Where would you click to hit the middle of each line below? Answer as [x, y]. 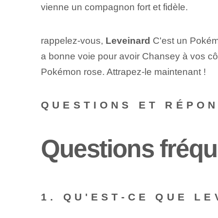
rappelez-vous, [73, 41]
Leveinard [128, 41]
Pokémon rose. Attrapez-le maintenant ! [123, 72]
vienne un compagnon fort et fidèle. [114, 7]
